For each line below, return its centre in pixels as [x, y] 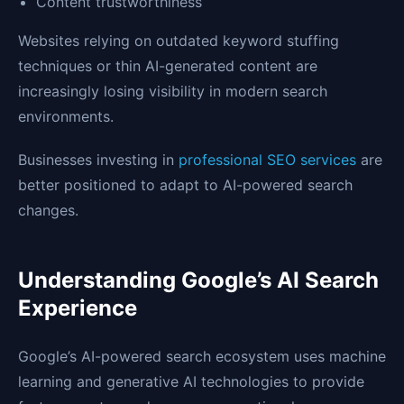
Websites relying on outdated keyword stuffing [179, 41]
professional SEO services [270, 160]
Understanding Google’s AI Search [198, 280]
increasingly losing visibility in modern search [173, 92]
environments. [66, 117]
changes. [48, 211]
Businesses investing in [98, 160]
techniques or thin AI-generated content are [168, 66]
